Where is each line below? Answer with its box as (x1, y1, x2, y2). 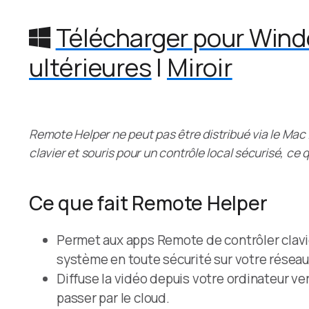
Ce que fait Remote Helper (29, 190, 268, 217)
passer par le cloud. (57, 289, 170, 308)
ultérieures (29, 50, 152, 85)
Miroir (166, 50, 232, 85)
